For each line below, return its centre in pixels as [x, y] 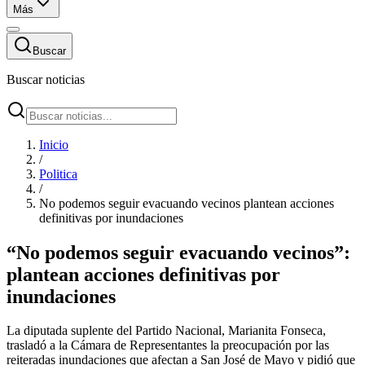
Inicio [54, 144]
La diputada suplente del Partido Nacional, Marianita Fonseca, [166, 331]
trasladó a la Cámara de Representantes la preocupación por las [168, 345]
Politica [58, 174]
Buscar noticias [46, 79]
